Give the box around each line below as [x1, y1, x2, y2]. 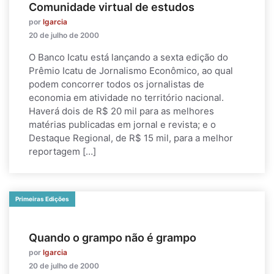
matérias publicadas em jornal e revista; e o [29, 119, 216, 130]
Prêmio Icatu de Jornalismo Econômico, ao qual [29, 65, 233, 76]
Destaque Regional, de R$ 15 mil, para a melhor [29, 132, 233, 144]
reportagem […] [29, 146, 96, 157]
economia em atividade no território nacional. [29, 92, 224, 103]
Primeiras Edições [15, 195, 69, 202]
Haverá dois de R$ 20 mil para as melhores [29, 105, 214, 117]
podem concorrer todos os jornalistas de [29, 78, 204, 90]
